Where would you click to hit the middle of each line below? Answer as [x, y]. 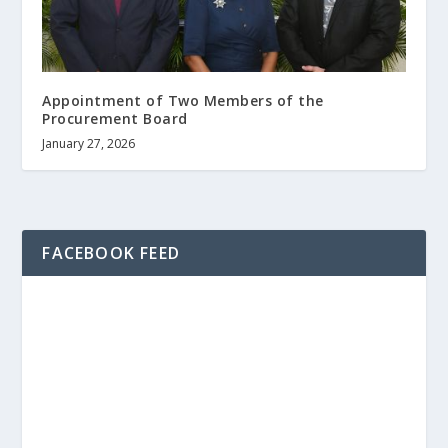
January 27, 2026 [89, 144]
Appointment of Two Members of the [183, 101]
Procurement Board [115, 119]
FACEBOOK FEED [111, 253]
